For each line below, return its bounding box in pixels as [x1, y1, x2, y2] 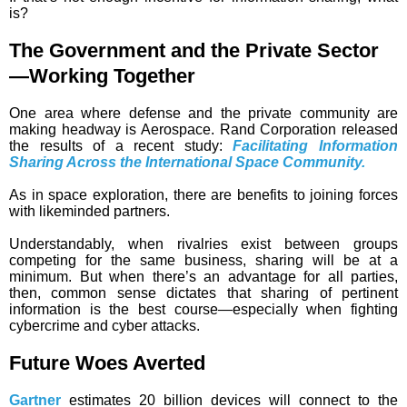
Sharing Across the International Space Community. [9, 154, 365, 171]
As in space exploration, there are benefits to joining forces [9, 187, 398, 203]
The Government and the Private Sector [9, 39, 379, 63]
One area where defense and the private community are [9, 105, 398, 122]
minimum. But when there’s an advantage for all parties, [9, 269, 398, 285]
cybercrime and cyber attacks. [9, 318, 200, 334]
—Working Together [9, 65, 195, 88]
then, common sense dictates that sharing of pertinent [9, 285, 398, 302]
